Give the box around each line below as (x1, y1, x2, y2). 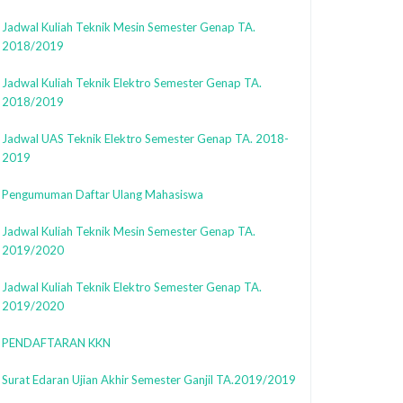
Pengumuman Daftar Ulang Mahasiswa (2, 186, 203, 201)
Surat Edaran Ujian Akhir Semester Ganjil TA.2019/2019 (2, 372, 296, 387)
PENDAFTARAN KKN (2, 335, 111, 350)
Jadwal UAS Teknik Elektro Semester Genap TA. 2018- (2, 130, 289, 146)
